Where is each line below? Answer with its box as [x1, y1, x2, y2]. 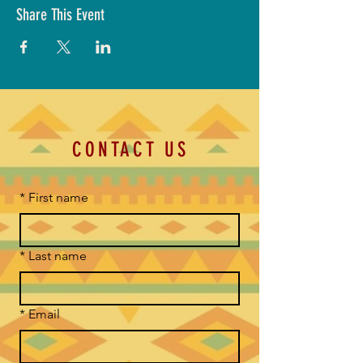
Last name [28, 248, 87, 263]
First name [28, 190, 88, 205]
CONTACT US [72, 138, 189, 161]
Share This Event [16, 5, 105, 24]
